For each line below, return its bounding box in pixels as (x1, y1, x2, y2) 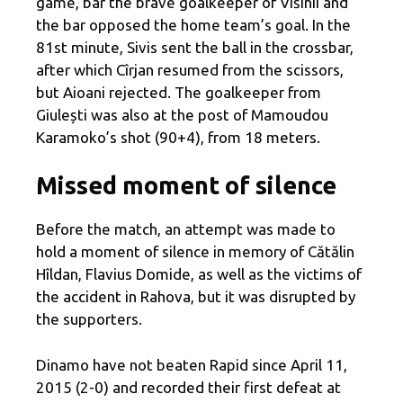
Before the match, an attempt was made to (36, 220, 336, 238)
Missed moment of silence (36, 172, 336, 200)
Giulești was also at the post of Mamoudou (36, 105, 328, 123)
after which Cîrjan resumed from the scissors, (36, 60, 344, 78)
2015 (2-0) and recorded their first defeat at (36, 378, 341, 396)
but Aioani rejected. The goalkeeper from (36, 83, 321, 101)
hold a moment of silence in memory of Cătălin (36, 243, 354, 261)
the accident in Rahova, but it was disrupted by (36, 288, 355, 306)
